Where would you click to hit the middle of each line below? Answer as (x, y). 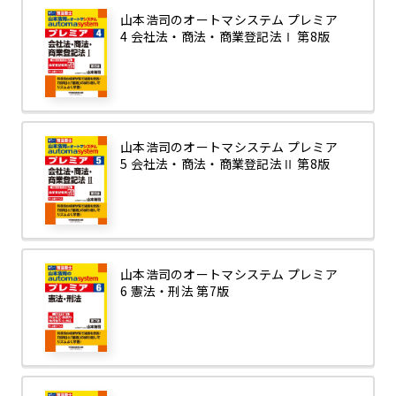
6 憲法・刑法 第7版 (175, 291)
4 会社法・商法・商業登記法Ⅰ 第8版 (225, 37)
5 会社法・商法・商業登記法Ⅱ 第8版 (225, 164)
